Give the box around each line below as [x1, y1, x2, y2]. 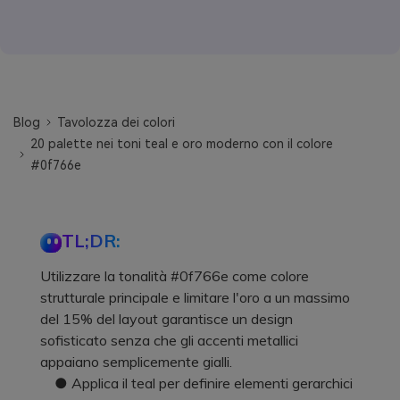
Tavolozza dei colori [57, 114, 176, 129]
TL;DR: [62, 229, 121, 252]
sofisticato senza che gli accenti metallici [40, 330, 298, 349]
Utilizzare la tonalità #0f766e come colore [40, 266, 309, 285]
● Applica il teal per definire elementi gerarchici [40, 373, 353, 392]
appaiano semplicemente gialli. [40, 352, 232, 371]
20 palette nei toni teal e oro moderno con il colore [30, 136, 334, 151]
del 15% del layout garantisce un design [40, 309, 293, 328]
